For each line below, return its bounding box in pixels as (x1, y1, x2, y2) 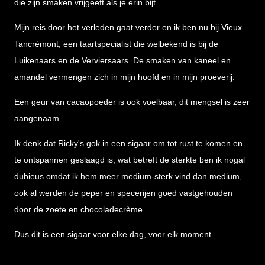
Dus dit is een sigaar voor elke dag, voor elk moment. (14, 230, 214, 240)
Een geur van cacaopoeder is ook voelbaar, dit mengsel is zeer (14, 97, 250, 107)
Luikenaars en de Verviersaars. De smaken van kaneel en (14, 56, 231, 66)
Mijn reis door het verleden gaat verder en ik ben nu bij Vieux (14, 22, 242, 33)
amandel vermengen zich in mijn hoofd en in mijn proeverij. (14, 72, 235, 82)
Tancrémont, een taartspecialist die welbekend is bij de (14, 39, 218, 49)
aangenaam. (14, 114, 62, 124)
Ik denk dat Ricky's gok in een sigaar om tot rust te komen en (14, 138, 243, 148)
